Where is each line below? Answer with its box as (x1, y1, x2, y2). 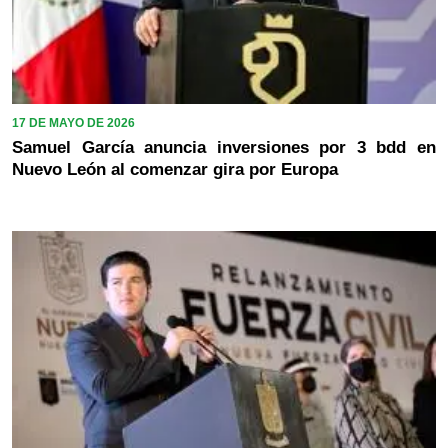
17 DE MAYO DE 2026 (12, 115, 135, 130)
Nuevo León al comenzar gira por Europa (12, 159, 338, 179)
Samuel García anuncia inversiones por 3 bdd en (12, 137, 436, 157)
